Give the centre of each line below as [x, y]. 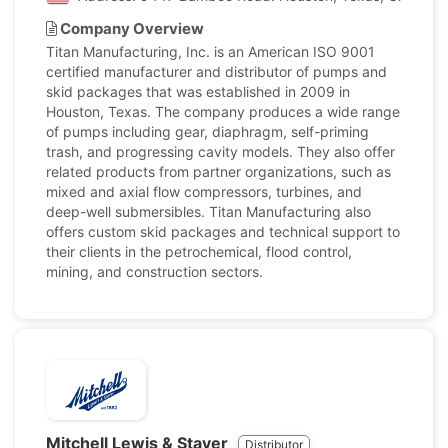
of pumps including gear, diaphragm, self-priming [207, 131]
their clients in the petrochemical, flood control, [199, 251]
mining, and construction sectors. [154, 271]
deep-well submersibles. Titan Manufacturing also [208, 211]
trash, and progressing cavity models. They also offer [220, 151]
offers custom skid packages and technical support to [223, 231]
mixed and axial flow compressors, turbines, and [204, 191]
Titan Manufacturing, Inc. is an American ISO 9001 [210, 51]
